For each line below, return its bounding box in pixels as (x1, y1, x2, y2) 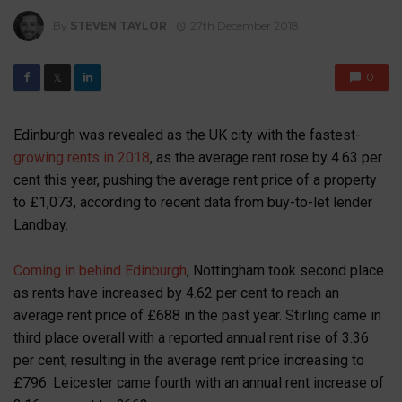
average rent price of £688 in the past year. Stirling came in (13, 307, 381, 325)
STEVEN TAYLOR (70, 18, 167, 32)
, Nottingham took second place (187, 262, 384, 280)
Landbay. (13, 216, 68, 234)
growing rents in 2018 (13, 149, 150, 167)
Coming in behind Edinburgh (13, 262, 187, 280)
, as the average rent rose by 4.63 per (150, 149, 382, 167)
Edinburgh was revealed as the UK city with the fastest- (13, 127, 361, 144)
